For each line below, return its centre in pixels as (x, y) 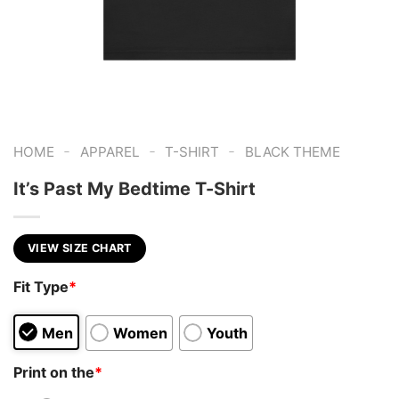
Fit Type (41, 287)
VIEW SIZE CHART (80, 248)
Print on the (54, 372)
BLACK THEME (292, 152)
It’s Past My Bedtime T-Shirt (134, 188)
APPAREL (110, 152)
